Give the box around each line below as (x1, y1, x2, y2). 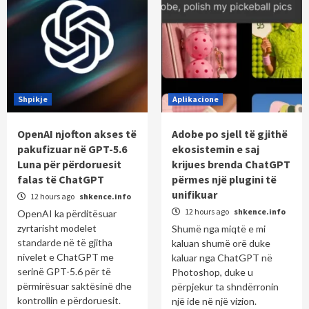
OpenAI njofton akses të (17, 127, 137, 141)
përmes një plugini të (172, 172, 277, 187)
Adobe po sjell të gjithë (172, 127, 288, 141)
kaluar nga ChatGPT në (172, 252, 272, 264)
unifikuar (172, 188, 217, 202)
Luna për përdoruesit (17, 157, 121, 172)
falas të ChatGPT (17, 172, 104, 187)
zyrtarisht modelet (17, 222, 97, 235)
